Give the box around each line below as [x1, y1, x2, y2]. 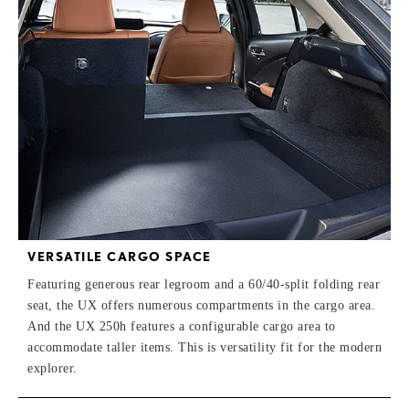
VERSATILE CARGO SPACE [27, 248, 212, 264]
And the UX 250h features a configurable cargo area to [27, 319, 336, 333]
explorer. [27, 361, 78, 375]
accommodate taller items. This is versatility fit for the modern [27, 340, 382, 354]
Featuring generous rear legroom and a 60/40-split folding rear [27, 277, 380, 291]
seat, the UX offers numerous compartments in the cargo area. [27, 298, 375, 312]
